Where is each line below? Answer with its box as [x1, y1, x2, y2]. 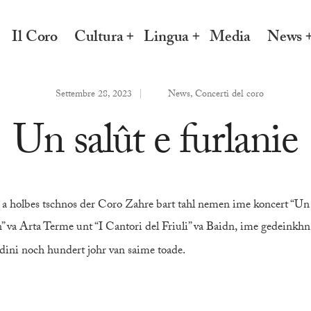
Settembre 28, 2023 [53, 87, 133, 103]
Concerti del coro [195, 87, 264, 103]
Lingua [144, 26, 190, 51]
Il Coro [12, 26, 58, 51]
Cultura [74, 26, 124, 51]
